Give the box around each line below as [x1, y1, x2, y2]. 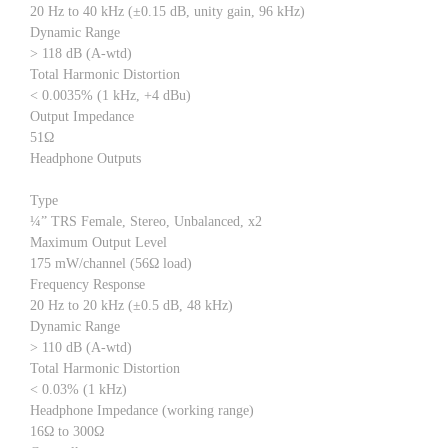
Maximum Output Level [30, 234, 167, 250]
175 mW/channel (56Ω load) [30, 255, 192, 271]
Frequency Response [30, 276, 145, 292]
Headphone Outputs [30, 150, 141, 166]
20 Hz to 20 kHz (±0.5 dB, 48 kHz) [30, 297, 233, 313]
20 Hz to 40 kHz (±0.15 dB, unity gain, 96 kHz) [30, 3, 305, 19]
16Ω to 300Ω [30, 423, 104, 439]
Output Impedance [30, 108, 134, 124]
